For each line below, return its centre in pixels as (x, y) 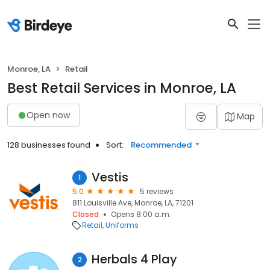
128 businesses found (49, 145)
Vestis (110, 177)
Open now (48, 115)
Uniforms (122, 225)
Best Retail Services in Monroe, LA (122, 88)
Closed (86, 214)
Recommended (161, 145)
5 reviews (157, 191)
